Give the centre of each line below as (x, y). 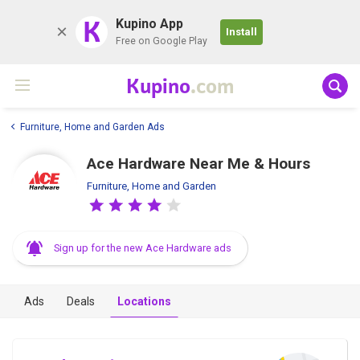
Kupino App (149, 24)
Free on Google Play (162, 41)
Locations (144, 301)
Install (241, 32)
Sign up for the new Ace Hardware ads (143, 247)
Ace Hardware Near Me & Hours (198, 163)
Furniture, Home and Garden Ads (92, 127)
